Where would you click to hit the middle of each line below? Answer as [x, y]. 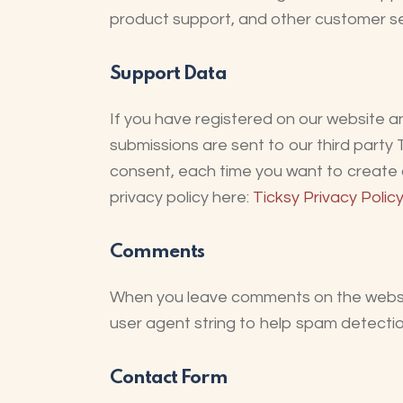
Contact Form [169, 379]
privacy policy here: [181, 197]
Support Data [168, 75]
